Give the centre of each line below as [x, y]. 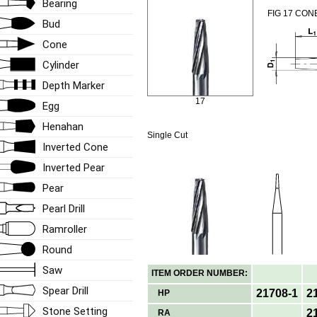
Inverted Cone [75, 147]
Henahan [63, 126]
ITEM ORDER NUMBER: [200, 273]
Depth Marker [74, 85]
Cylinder [61, 65]
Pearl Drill [64, 208]
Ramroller [65, 229]
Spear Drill [65, 290]
